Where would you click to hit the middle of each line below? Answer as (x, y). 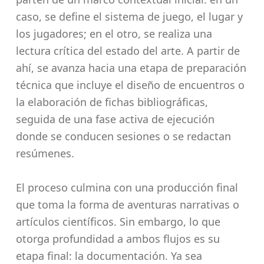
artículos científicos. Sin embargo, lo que (118, 222)
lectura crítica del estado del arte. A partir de (128, 51)
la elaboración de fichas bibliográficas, (112, 102)
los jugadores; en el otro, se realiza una (114, 34)
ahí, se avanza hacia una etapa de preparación (131, 68)
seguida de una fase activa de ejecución (115, 119)
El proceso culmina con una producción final (127, 188)
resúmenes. (45, 154)
